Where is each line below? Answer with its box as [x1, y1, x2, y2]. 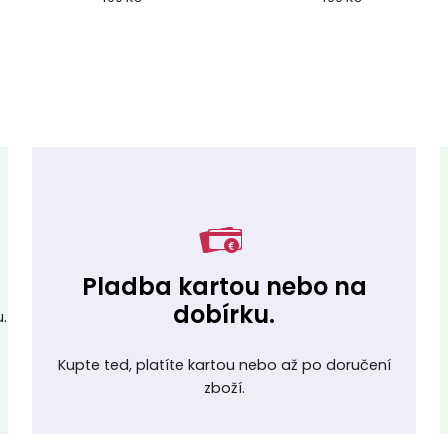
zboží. [203, 377, 245, 398]
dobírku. [173, 298, 275, 332]
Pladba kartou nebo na [81, 270, 367, 304]
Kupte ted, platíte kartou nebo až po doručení [57, 354, 391, 375]
